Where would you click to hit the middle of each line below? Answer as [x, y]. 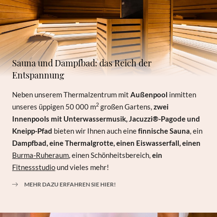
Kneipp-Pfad [32, 131]
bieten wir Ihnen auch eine [95, 131]
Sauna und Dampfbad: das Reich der [82, 63]
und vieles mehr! [82, 167]
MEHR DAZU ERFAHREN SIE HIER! [70, 184]
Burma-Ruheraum [41, 155]
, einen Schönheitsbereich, [111, 155]
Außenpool [149, 94]
